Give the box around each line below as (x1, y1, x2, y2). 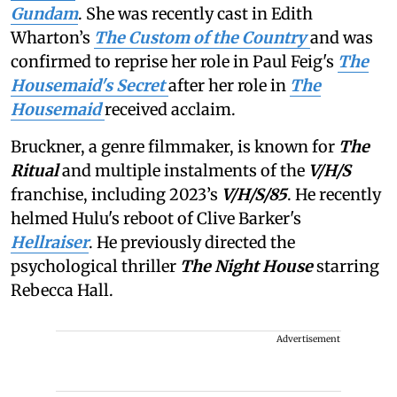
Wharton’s (11, 27, 94, 49)
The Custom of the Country (94, 27, 310, 49)
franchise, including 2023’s (11, 184, 222, 206)
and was (310, 27, 373, 49)
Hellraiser (11, 232, 89, 253)
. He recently (287, 184, 381, 206)
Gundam (11, 4, 78, 25)
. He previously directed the (89, 232, 295, 253)
